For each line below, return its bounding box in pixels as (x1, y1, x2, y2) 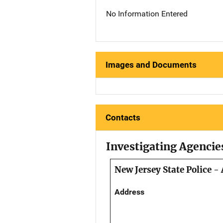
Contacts (106, 112, 140, 122)
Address (114, 187, 144, 197)
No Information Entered (106, 8, 188, 18)
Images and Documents (106, 59, 197, 70)
